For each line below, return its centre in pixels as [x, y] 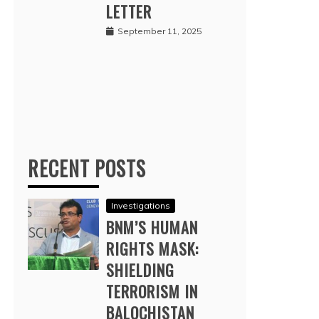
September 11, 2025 [159, 31]
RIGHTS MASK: [152, 248]
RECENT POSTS [87, 168]
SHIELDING [140, 270]
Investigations [141, 205]
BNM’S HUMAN [152, 227]
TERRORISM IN [152, 291]
